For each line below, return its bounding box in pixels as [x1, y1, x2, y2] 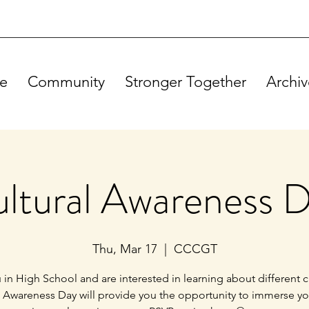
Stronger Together [125, 72, 246, 91]
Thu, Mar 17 [92, 241, 157, 257]
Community [28, 72, 105, 91]
